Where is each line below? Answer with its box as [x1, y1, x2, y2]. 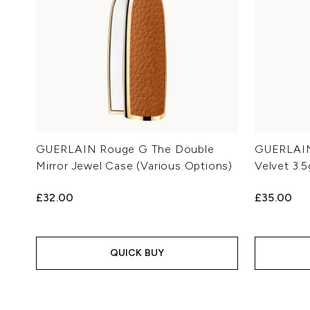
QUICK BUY [109, 247, 165, 259]
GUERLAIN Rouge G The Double [36, 143, 215, 156]
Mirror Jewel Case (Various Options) [36, 159, 233, 173]
